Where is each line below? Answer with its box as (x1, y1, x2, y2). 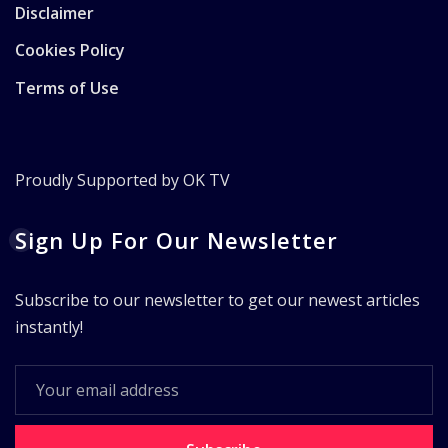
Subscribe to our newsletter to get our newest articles (15, 289, 420, 312)
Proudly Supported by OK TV (15, 169, 230, 192)
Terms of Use (15, 76, 119, 99)
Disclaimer (15, 2, 94, 25)
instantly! (15, 316, 83, 339)
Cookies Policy (15, 39, 125, 62)
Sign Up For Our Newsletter (15, 225, 338, 256)
